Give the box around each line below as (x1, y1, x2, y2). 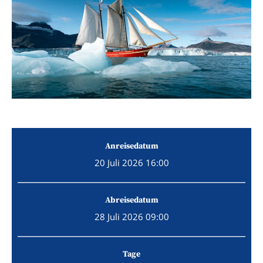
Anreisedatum (104, 140, 159, 151)
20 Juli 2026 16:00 (94, 156, 169, 168)
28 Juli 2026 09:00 (94, 210, 169, 222)
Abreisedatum (104, 194, 159, 205)
